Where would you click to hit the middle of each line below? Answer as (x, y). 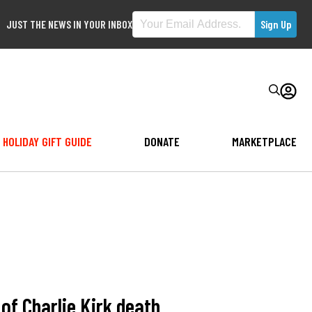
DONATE (162, 141)
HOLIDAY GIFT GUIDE (47, 141)
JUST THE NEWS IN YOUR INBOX (69, 24)
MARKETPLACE (264, 141)
